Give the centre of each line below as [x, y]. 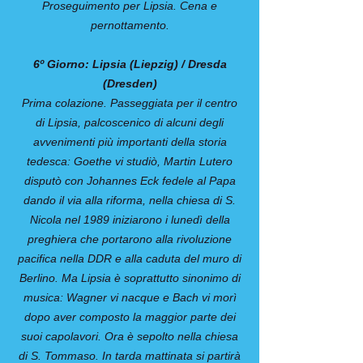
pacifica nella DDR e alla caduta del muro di [130, 258]
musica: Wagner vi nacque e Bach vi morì [130, 297]
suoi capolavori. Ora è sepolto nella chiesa [130, 336]
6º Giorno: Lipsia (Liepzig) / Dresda [130, 64]
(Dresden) [130, 83]
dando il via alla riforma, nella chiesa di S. [130, 200]
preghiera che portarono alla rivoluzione [130, 239]
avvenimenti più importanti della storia [130, 142]
